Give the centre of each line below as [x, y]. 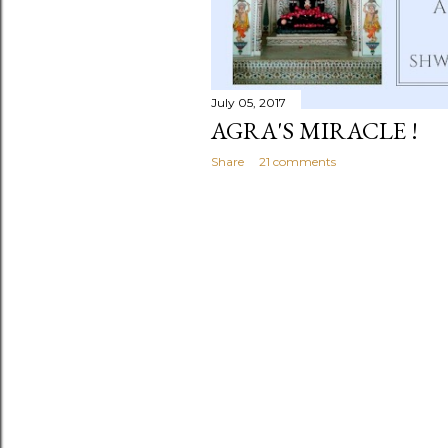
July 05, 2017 [248, 102]
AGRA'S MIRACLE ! [314, 130]
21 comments [297, 161]
